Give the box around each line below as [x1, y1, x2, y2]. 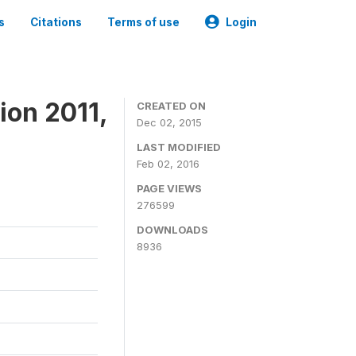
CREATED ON [137, 99, 206, 112]
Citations [30, 16, 82, 29]
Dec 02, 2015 [137, 116, 202, 129]
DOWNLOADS [137, 223, 208, 236]
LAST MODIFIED [137, 141, 221, 153]
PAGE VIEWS [137, 182, 202, 195]
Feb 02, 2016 [137, 157, 199, 170]
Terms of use [107, 16, 180, 29]
